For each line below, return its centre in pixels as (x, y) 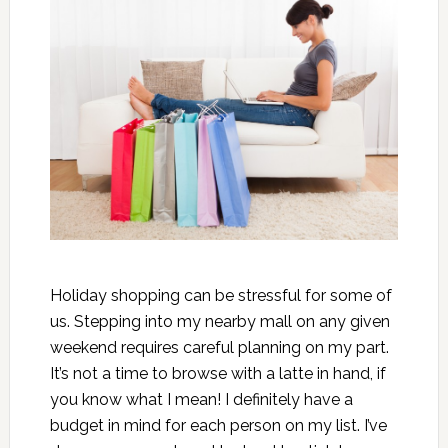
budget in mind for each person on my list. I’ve (218, 426)
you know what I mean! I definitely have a (201, 400)
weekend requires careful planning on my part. (219, 348)
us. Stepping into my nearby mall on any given (219, 322)
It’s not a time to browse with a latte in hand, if (217, 374)
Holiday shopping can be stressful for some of (220, 296)
